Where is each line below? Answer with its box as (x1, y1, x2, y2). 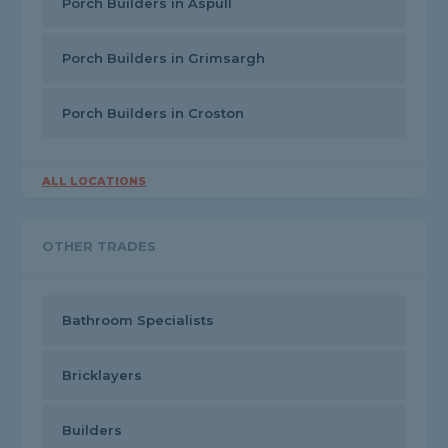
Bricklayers (62, 367, 143, 384)
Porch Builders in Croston (62, 105, 245, 122)
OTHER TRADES (42, 238, 157, 255)
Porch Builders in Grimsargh (62, 50, 266, 67)
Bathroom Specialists (62, 312, 215, 329)
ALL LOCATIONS (42, 174, 147, 189)
